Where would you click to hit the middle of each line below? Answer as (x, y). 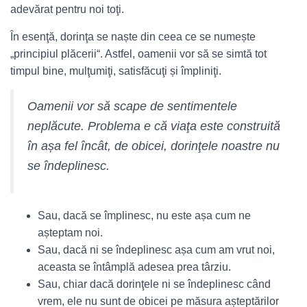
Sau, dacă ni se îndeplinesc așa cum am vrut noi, (156, 250)
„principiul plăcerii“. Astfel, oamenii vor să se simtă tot (138, 54)
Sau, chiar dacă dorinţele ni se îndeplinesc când (154, 284)
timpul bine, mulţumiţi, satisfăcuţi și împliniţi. (116, 71)
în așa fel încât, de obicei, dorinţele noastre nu (153, 146)
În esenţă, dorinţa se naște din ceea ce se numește (133, 37)
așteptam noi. (70, 233)
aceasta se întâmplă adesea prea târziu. (134, 267)
